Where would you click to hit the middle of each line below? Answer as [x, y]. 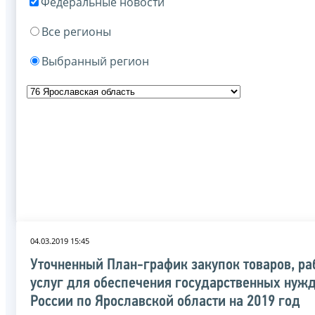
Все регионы [76, 31]
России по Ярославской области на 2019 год [165, 302]
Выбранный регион [95, 61]
